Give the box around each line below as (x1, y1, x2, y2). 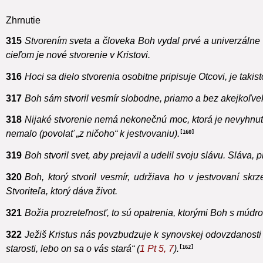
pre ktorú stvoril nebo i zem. (6, 2, 120, 12)
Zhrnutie (6, 29, 41, 39)
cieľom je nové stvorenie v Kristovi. (6, 63, 150, 74)
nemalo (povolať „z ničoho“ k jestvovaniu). (6, 142, 180, 153)
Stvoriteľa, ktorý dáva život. (6, 200, 117, 210)
